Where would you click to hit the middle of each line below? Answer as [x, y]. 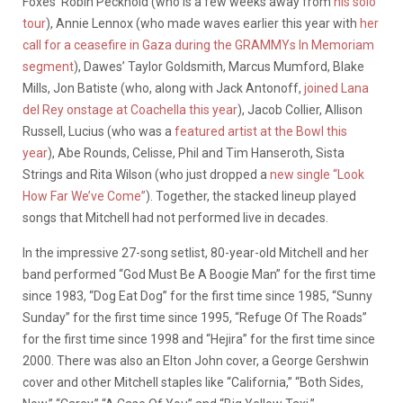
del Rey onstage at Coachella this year [130, 109]
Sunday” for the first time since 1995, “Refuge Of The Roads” [195, 317]
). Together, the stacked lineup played [251, 196]
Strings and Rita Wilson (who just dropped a [146, 174]
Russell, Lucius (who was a [99, 131]
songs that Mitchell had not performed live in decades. [175, 217]
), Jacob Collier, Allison [300, 109]
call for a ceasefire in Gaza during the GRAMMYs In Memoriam [198, 45]
